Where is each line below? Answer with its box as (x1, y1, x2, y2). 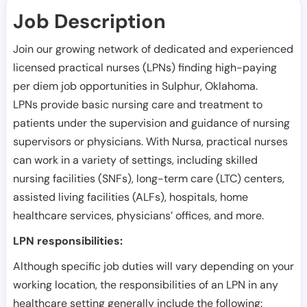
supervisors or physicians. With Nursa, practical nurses (13, 134, 288, 149)
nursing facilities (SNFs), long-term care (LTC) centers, (13, 171, 284, 186)
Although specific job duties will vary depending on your (13, 259, 294, 273)
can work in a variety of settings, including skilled (13, 153, 258, 167)
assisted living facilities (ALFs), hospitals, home (13, 190, 248, 204)
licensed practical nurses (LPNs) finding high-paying (13, 60, 277, 75)
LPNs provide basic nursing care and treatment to (13, 97, 262, 112)
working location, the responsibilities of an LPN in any (13, 278, 278, 292)
